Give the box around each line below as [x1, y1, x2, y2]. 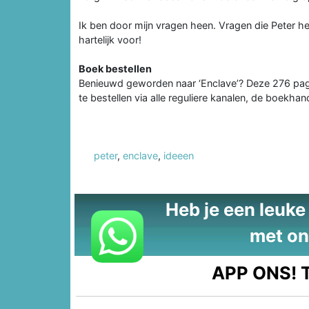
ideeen [163, 149, 194, 161]
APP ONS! [212, 261, 297, 283]
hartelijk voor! [79, 33, 141, 46]
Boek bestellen [79, 62, 152, 74]
